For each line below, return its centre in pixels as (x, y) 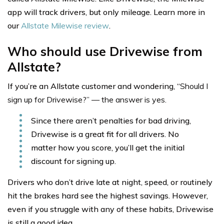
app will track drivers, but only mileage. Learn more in (106, 12)
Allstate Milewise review (65, 25)
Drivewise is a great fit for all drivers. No (105, 134)
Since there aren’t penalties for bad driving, (111, 120)
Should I (194, 86)
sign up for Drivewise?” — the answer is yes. (87, 99)
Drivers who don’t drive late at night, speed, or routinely (110, 182)
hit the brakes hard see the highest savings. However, (108, 195)
